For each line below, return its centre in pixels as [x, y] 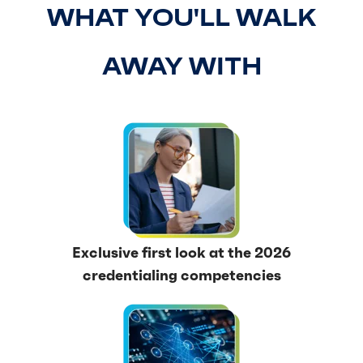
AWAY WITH [181, 66]
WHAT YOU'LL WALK [181, 17]
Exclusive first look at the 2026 [181, 252]
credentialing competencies [181, 275]
